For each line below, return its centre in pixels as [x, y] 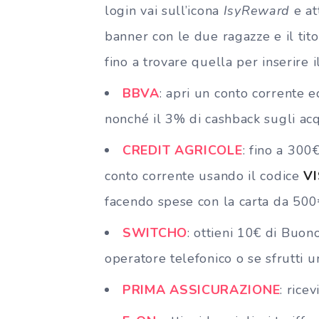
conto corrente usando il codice [204, 176]
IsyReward [255, 10]
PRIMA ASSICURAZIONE [202, 289]
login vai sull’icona [162, 10]
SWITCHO [155, 232]
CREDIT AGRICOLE [183, 150]
